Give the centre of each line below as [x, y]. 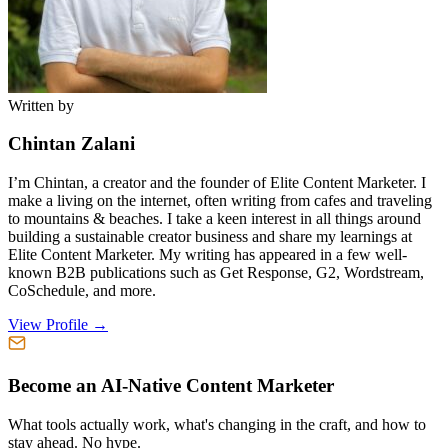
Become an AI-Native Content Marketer [171, 385]
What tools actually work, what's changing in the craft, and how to [217, 424]
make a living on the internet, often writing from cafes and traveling [220, 201]
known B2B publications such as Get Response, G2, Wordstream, [216, 273]
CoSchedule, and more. [82, 291]
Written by [41, 105]
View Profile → [58, 325]
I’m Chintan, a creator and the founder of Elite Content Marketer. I [217, 183]
